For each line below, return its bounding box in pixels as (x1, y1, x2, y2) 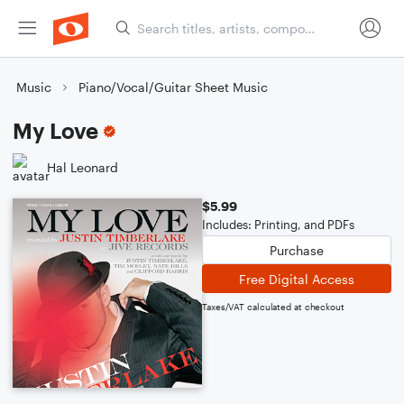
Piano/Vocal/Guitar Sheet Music (78, 79, 268, 95)
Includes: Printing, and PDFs (202, 217, 354, 232)
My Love (13, 117, 98, 143)
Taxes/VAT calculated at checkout (202, 301, 344, 312)
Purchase (270, 242, 324, 258)
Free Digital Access (239, 271, 354, 287)
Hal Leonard (47, 159, 118, 175)
